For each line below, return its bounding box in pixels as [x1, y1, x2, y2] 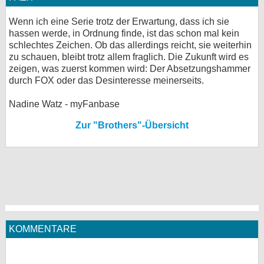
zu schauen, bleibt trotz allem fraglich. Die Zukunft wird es [9, 52, 249, 62]
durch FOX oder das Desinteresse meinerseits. [9, 75, 204, 85]
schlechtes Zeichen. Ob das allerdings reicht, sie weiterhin [9, 40, 252, 50]
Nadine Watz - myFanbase [9, 99, 120, 109]
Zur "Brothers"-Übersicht [75, 120, 189, 130]
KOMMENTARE [9, 224, 77, 234]
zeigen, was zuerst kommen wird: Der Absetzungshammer [9, 64, 250, 74]
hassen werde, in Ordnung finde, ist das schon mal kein [9, 28, 239, 38]
